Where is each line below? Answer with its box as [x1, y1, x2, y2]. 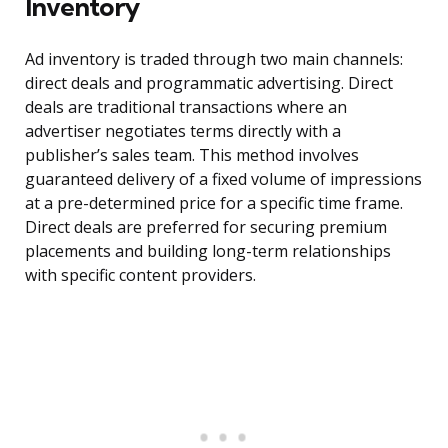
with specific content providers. [25, 264, 256, 287]
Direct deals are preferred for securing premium [25, 216, 387, 239]
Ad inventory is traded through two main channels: [25, 48, 403, 71]
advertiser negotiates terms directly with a [25, 120, 341, 143]
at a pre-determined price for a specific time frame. [25, 192, 403, 215]
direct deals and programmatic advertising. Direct [25, 72, 393, 95]
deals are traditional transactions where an [25, 96, 347, 119]
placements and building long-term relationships [25, 240, 391, 263]
